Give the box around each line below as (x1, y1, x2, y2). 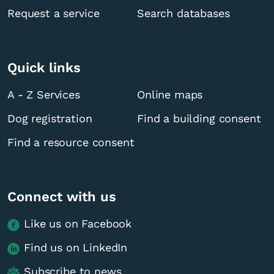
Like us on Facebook (24, 217, 132, 231)
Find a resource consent (7, 136, 135, 149)
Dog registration (7, 112, 92, 125)
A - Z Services (7, 88, 80, 102)
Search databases (137, 7, 230, 20)
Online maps (137, 88, 203, 102)
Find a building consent (137, 112, 261, 125)
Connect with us (7, 189, 116, 205)
